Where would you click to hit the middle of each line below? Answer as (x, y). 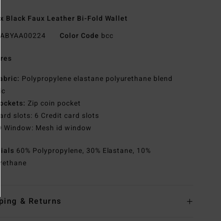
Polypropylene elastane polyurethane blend (96, 79)
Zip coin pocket (53, 104)
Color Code (79, 36)
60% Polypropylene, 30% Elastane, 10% (84, 151)
